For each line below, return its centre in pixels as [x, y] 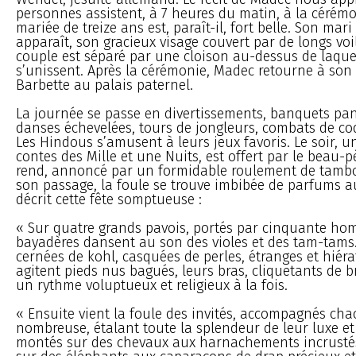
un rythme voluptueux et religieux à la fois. [152, 285]
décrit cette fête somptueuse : [109, 199]
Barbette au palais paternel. [104, 85]
